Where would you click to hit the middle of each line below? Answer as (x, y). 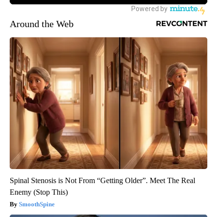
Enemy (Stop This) (39, 192)
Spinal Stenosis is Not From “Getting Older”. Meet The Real (102, 181)
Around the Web (42, 24)
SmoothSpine (37, 204)
